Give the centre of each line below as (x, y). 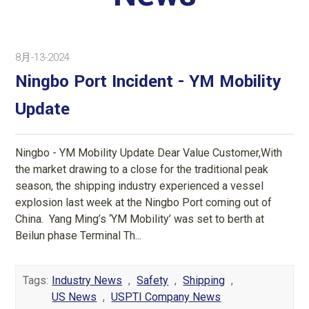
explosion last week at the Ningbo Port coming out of (144, 202)
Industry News (87, 280)
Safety (153, 280)
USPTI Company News (166, 297)
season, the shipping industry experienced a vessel (140, 186)
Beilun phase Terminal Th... (79, 235)
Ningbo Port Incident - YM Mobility (148, 81)
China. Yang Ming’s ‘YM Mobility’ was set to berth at (140, 219)
